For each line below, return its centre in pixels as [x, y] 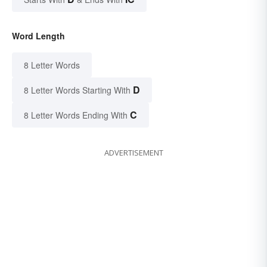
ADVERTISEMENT [133, 152]
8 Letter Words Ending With [76, 115]
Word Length [38, 35]
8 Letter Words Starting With [77, 90]
